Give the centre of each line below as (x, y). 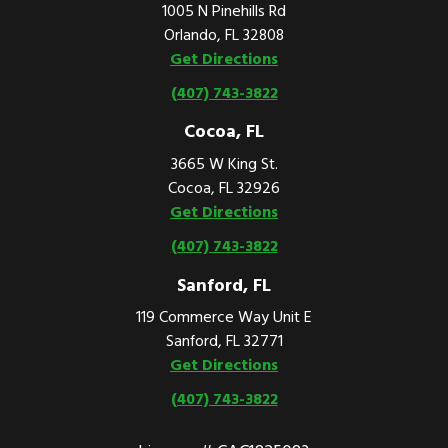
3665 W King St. (224, 163)
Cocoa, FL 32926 (224, 187)
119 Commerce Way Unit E (224, 316)
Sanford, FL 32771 (224, 340)
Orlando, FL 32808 (224, 33)
